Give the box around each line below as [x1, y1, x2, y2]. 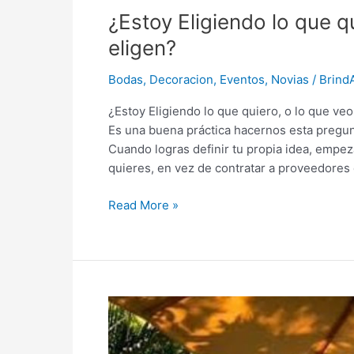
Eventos [220, 72, 265, 88]
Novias [271, 72, 309, 88]
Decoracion [149, 72, 213, 88]
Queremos [107, 296, 166, 312]
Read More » [108, 197, 179, 213]
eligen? [108, 36, 176, 61]
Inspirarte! [107, 315, 165, 331]
